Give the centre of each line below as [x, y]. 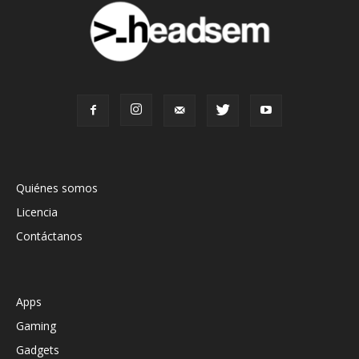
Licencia [37, 212]
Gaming [36, 326]
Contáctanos [49, 236]
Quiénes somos [57, 188]
